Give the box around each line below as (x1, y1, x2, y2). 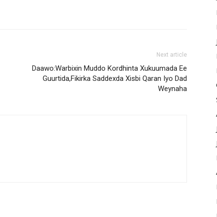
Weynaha (158, 84, 187, 93)
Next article (156, 51, 187, 59)
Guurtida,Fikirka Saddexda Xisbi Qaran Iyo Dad (43, 74, 187, 83)
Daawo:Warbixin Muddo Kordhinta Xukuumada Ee (32, 64, 187, 73)
